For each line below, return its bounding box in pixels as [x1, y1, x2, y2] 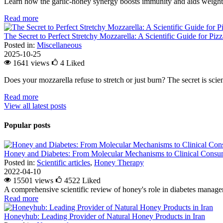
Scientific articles [37, 158, 90, 167]
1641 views [13, 58, 49, 67]
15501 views [13, 176, 53, 185]
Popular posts [4, 120, 50, 129]
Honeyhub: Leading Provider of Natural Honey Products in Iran [4, 212, 205, 221]
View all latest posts [4, 101, 66, 110]
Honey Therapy [94, 158, 144, 167]
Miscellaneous [37, 40, 82, 49]
